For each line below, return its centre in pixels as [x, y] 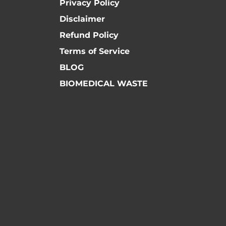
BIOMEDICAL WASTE [104, 84]
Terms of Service [95, 51]
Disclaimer [82, 19]
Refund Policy [89, 35]
